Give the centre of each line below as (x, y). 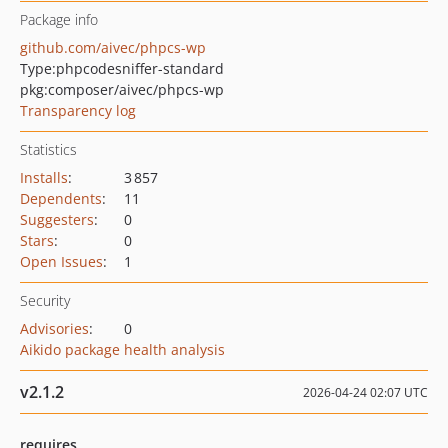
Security (45, 300)
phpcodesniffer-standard (140, 68)
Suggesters (57, 219)
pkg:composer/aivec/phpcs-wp (122, 89)
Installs (44, 177)
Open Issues (61, 261)
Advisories (54, 328)
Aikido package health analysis (122, 349)
